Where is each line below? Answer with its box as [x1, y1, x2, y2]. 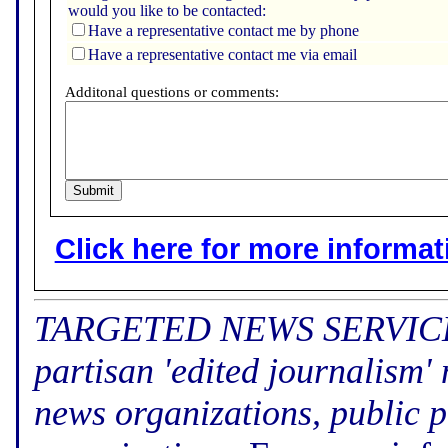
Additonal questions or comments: [65, 84, 280, 101]
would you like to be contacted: [68, 2, 267, 20]
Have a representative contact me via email [88, 46, 358, 64]
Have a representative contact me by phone [88, 22, 360, 40]
